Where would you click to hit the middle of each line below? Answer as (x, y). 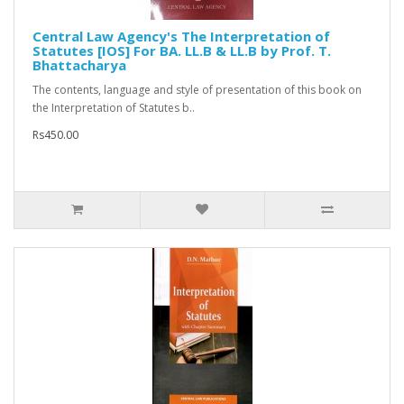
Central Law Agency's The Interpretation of (181, 37)
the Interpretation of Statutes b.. (114, 108)
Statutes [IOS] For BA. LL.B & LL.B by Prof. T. (182, 51)
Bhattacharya (79, 65)
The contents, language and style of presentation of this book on (197, 90)
